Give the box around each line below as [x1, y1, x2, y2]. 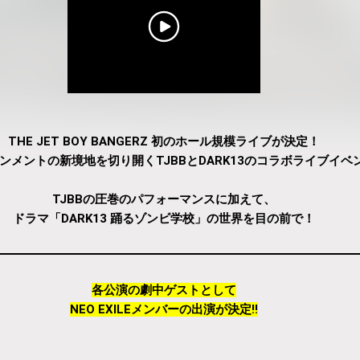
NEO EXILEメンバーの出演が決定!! [70, 301, 258, 317]
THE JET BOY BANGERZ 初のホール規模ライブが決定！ [8, 133, 320, 149]
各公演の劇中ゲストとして [92, 282, 236, 297]
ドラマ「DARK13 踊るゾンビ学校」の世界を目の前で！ [13, 211, 315, 226]
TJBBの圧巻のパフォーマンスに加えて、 [52, 191, 276, 207]
